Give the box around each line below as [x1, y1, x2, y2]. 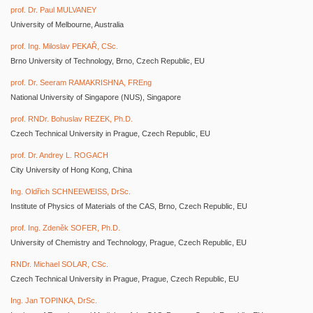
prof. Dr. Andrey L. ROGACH [10, 151, 108, 159]
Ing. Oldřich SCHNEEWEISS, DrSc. [10, 187, 131, 196]
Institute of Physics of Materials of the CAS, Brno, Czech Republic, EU [10, 202, 247, 210]
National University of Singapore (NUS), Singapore [10, 93, 181, 101]
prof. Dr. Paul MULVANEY [10, 6, 96, 14]
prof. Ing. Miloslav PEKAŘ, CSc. [10, 42, 118, 50]
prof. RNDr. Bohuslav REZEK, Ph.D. [10, 115, 133, 123]
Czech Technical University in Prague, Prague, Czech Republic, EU [10, 275, 239, 283]
